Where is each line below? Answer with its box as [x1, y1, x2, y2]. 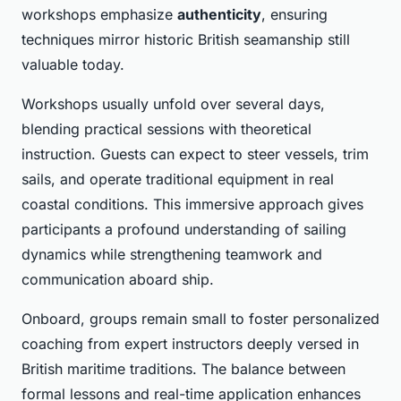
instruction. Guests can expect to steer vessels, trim [21, 145, 369, 164]
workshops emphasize [21, 5, 177, 24]
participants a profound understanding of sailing [21, 220, 346, 239]
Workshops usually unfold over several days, [21, 95, 325, 114]
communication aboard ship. [21, 270, 214, 289]
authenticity [177, 5, 261, 24]
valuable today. [21, 55, 124, 74]
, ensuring [261, 5, 328, 24]
